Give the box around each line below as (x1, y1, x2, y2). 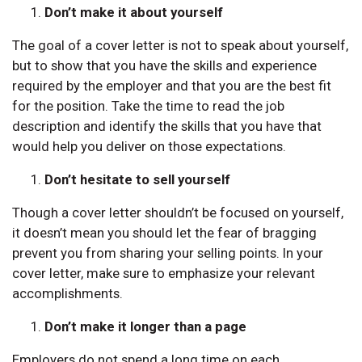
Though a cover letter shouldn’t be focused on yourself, (12, 204, 343, 221)
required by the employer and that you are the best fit (12, 77, 331, 94)
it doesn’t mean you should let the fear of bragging (12, 224, 317, 241)
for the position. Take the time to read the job (12, 97, 284, 114)
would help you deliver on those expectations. (12, 137, 286, 154)
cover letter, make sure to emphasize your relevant (12, 264, 315, 281)
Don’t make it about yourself (44, 3, 223, 20)
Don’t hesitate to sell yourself (44, 170, 230, 187)
